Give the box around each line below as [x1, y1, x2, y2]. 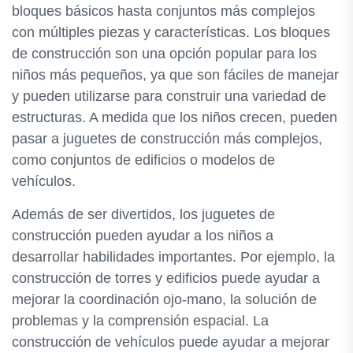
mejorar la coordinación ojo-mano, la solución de [12, 292, 317, 307]
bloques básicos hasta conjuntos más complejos [12, 3, 315, 19]
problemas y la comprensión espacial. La [12, 313, 269, 329]
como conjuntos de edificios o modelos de [12, 152, 275, 168]
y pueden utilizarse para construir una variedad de [12, 88, 326, 104]
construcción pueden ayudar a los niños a [12, 228, 273, 243]
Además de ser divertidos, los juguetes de [12, 206, 275, 222]
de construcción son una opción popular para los [12, 46, 317, 61]
